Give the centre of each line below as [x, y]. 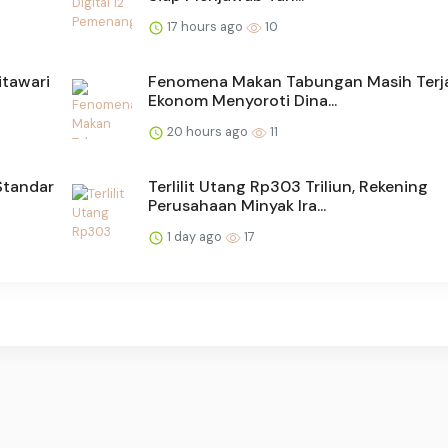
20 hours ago [207, 132]
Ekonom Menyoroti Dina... [242, 101]
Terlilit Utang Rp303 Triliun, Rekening [288, 187]
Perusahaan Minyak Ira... [237, 206]
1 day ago [194, 237]
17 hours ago [205, 27]
